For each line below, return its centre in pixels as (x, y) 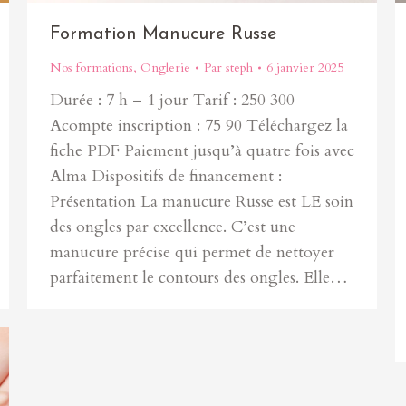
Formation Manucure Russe (164, 34)
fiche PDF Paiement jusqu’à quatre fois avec (202, 151)
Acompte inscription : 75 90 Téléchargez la (199, 126)
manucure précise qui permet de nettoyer (192, 252)
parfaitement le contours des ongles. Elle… (199, 278)
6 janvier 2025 (305, 68)
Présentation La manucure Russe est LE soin (202, 202)
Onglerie (165, 68)
